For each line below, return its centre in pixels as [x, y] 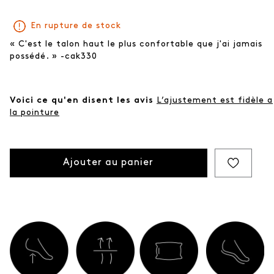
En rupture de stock [76, 26]
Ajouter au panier [109, 163]
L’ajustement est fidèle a [215, 100]
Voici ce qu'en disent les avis [83, 100]
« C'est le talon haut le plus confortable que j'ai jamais [136, 44]
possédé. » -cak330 [54, 56]
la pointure [35, 113]
